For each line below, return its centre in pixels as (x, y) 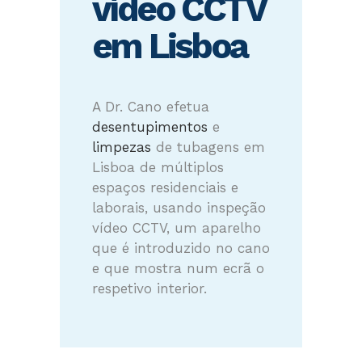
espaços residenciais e (165, 187)
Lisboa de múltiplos (158, 167)
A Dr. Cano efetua (151, 107)
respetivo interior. (149, 288)
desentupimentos (150, 127)
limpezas (122, 147)
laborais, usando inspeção (179, 208)
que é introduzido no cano (181, 248)
